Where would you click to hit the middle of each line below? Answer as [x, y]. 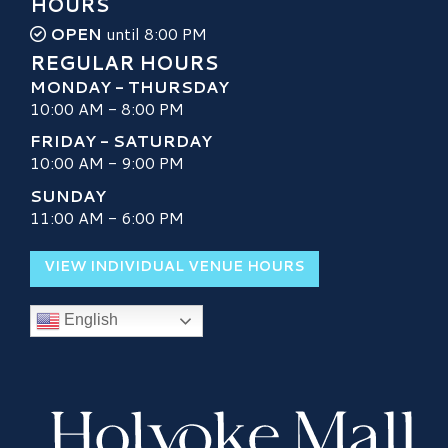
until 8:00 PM [154, 33]
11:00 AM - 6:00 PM [107, 217]
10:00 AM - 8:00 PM [107, 108]
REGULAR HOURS [124, 62]
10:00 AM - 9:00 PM [107, 163]
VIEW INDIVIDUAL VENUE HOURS [174, 266]
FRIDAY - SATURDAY [121, 141]
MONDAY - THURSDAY [129, 86]
